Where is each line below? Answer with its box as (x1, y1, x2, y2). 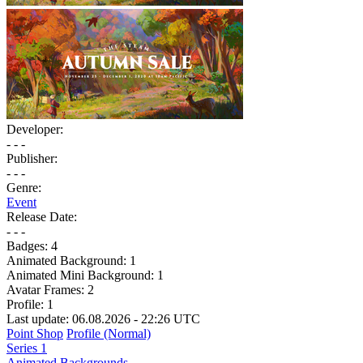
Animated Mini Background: (6, 267, 157, 282)
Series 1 (6, 340, 47, 355)
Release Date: (6, 209, 77, 224)
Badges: (6, 238, 51, 253)
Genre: (6, 180, 41, 194)
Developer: (6, 122, 63, 136)
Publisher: (6, 151, 58, 165)
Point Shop (6, 326, 63, 340)
